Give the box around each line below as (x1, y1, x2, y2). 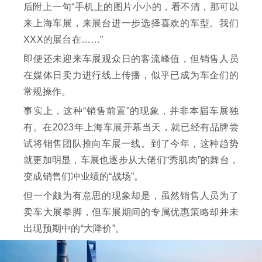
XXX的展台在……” (23, 35, 104, 45)
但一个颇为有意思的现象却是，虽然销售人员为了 (23, 191, 239, 201)
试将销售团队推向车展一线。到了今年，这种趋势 (23, 139, 239, 149)
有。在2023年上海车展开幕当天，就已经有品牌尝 (23, 122, 239, 133)
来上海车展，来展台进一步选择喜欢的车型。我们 (23, 18, 239, 29)
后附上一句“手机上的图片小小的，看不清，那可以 (23, 2, 239, 12)
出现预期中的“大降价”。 (23, 223, 125, 234)
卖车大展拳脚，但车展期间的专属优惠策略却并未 (23, 207, 239, 218)
